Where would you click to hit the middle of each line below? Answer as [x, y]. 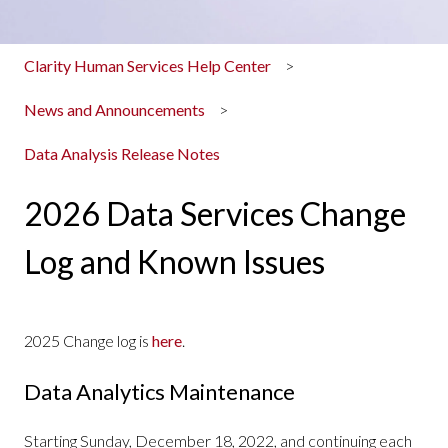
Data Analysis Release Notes [122, 154]
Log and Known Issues [174, 261]
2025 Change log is [88, 341]
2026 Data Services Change [215, 213]
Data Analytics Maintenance [159, 391]
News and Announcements [114, 110]
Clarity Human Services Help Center [147, 65]
